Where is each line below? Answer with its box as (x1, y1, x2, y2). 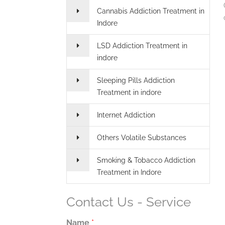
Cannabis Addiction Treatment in (97, 7, 204, 15)
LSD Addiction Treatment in (97, 42, 187, 50)
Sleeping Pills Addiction (97, 76, 175, 84)
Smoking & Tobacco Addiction (97, 156, 195, 164)
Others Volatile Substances (97, 134, 186, 142)
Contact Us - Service (66, 194, 191, 209)
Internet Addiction (97, 111, 155, 119)
